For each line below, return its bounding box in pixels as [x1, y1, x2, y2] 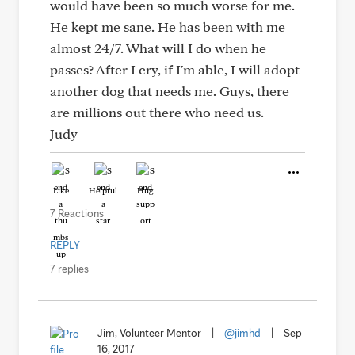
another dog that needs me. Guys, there [50, 82, 289, 99]
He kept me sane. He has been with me [50, 17, 285, 35]
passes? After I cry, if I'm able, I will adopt [50, 60, 300, 78]
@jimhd [224, 326, 261, 339]
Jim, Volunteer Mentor [97, 326, 201, 339]
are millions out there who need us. [50, 103, 264, 120]
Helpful [89, 184, 117, 196]
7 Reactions [50, 206, 104, 219]
